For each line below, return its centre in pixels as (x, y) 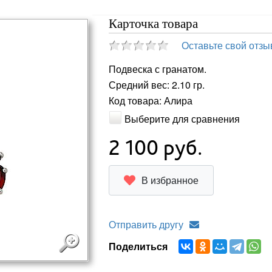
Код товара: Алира (150, 101)
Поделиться (140, 246)
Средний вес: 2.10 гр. (156, 85)
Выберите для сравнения (182, 118)
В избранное (170, 180)
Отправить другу (146, 224)
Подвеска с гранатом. (157, 69)
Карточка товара (153, 24)
